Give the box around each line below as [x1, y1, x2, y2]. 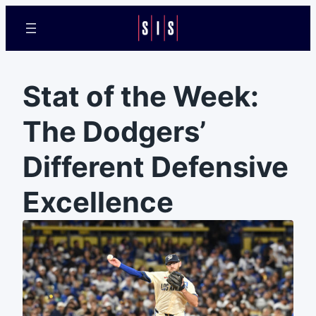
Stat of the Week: [23, 79, 259, 114]
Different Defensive [23, 150, 288, 184]
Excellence [23, 185, 174, 219]
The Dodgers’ [23, 114, 206, 149]
